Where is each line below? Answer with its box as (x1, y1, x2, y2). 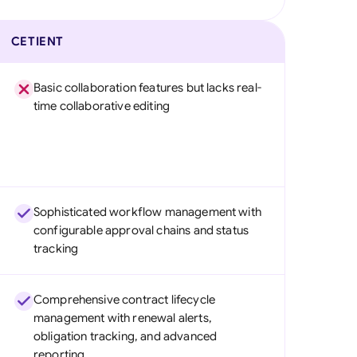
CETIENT (10, 34, 65, 49)
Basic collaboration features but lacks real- (33, 80, 261, 95)
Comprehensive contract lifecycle (33, 292, 215, 307)
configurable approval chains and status (33, 223, 249, 237)
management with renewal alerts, (33, 311, 212, 325)
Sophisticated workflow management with (33, 205, 261, 219)
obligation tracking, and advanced (33, 329, 218, 343)
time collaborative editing (33, 99, 171, 113)
